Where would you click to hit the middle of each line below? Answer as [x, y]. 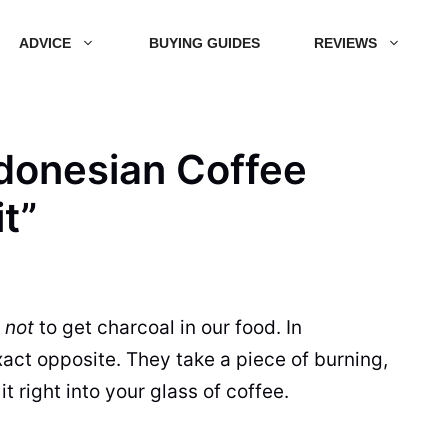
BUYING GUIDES [204, 42]
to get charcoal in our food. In [168, 327]
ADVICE [45, 42]
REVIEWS [345, 42]
